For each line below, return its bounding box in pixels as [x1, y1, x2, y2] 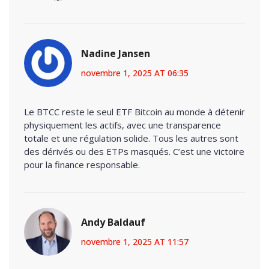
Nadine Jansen [81, 46, 150, 60]
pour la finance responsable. [24, 158, 140, 171]
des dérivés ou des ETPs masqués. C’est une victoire [24, 145, 244, 157]
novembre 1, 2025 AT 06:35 [81, 67, 189, 79]
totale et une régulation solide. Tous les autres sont [24, 131, 238, 144]
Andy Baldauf [81, 215, 145, 229]
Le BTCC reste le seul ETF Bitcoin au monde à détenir [24, 105, 245, 118]
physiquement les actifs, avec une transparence [24, 118, 221, 131]
